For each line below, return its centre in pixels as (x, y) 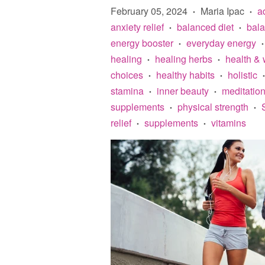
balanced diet (205, 27)
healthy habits (185, 75)
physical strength (213, 107)
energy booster (142, 43)
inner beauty (183, 91)
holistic (243, 75)
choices (127, 75)
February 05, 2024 (149, 11)
